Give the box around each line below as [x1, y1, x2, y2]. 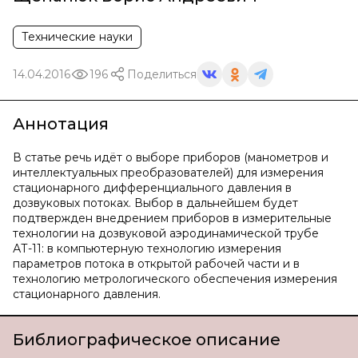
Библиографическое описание [13, 330, 280, 349]
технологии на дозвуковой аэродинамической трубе [13, 226, 319, 241]
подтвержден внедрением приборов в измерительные [13, 211, 332, 225]
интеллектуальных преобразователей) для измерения [13, 165, 324, 180]
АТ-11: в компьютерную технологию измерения [13, 241, 281, 256]
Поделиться [127, 66, 197, 82]
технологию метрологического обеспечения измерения [13, 272, 337, 286]
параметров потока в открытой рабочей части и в [13, 257, 300, 271]
